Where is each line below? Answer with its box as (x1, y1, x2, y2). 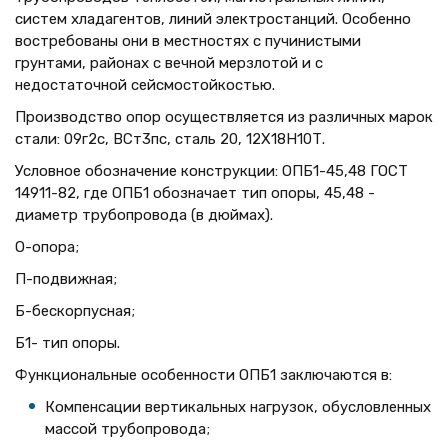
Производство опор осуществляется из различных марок (15, 108, 433, 126)
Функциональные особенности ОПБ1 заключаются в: (15, 366, 392, 384)
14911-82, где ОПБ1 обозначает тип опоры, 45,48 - (15, 184, 375, 202)
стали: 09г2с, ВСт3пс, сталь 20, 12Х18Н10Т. (15, 130, 325, 148)
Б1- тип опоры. (15, 334, 120, 352)
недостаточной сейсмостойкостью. (15, 76, 275, 94)
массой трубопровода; (45, 420, 210, 438)
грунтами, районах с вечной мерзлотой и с (15, 54, 323, 72)
